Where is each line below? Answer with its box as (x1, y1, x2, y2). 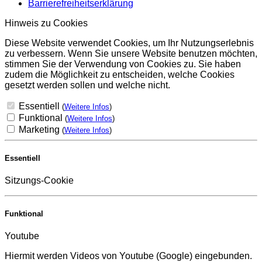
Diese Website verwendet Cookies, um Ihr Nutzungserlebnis (5, 37, 254, 48)
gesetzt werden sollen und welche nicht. (5, 80, 170, 90)
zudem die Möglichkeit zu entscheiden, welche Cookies (5, 69, 235, 80)
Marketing (19, 124, 62, 135)
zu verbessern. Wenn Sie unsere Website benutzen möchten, (5, 48, 257, 58)
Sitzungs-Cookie (5, 175, 74, 185)
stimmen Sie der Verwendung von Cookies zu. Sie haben (5, 58, 241, 69)
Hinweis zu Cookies (5, 18, 88, 28)
